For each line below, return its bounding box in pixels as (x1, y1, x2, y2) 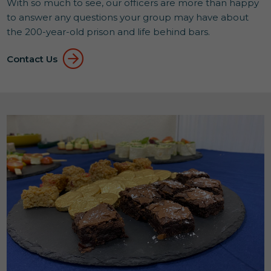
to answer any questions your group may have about (7, 11, 249, 24)
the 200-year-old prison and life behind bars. (7, 26, 211, 38)
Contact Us (7, 53, 58, 65)
